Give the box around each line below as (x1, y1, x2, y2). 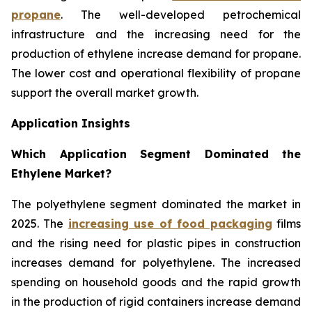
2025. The (11, 216, 68, 231)
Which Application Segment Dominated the (11, 146, 301, 161)
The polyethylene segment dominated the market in (11, 196, 301, 211)
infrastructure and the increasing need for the (11, 26, 301, 41)
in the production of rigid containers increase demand (11, 294, 301, 309)
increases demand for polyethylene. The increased (11, 255, 301, 270)
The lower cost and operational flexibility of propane (11, 65, 301, 80)
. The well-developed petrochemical (61, 7, 301, 22)
